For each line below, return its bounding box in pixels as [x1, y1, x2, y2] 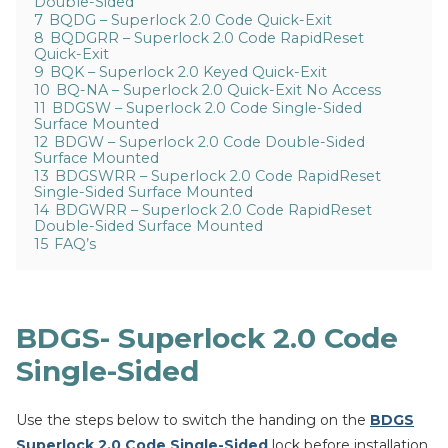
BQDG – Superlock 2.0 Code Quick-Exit [49, 11, 332, 29]
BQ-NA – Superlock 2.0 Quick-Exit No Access [56, 81, 381, 99]
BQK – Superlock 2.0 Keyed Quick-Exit [50, 63, 327, 81]
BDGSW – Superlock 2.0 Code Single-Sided [52, 99, 362, 117]
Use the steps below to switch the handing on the [16, 411, 370, 429]
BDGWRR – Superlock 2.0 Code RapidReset [55, 201, 372, 219]
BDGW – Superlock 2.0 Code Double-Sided [54, 133, 365, 151]
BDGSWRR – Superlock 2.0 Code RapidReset [55, 167, 381, 185]
